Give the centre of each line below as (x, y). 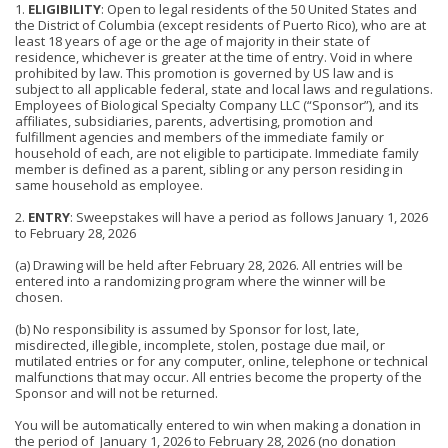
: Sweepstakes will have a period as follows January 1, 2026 (249, 217)
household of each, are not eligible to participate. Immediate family (217, 153)
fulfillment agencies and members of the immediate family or (199, 137)
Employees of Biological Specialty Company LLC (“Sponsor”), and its (217, 105)
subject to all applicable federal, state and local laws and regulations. (224, 89)
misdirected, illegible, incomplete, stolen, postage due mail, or (200, 345)
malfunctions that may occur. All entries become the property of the (218, 377)
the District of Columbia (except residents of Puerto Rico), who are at (220, 25)
